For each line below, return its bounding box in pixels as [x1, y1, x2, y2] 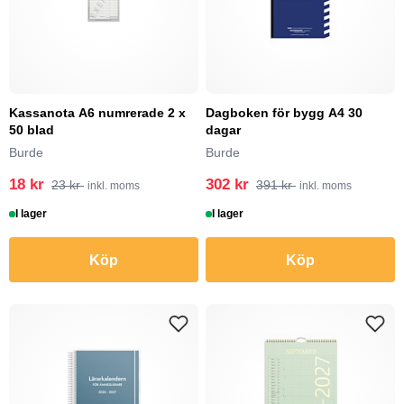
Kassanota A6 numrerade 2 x [9, 106, 186, 120]
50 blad [9, 123, 54, 137]
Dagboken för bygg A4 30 [206, 106, 363, 120]
